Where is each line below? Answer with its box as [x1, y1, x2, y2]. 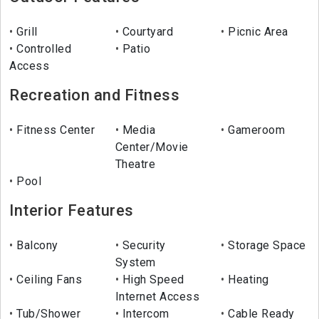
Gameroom [224, 123, 286, 137]
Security [119, 239, 166, 253]
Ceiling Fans [13, 273, 82, 287]
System [115, 256, 156, 270]
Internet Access [115, 290, 200, 304]
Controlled [13, 42, 71, 56]
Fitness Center [13, 123, 95, 137]
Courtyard [119, 25, 174, 39]
